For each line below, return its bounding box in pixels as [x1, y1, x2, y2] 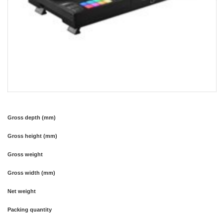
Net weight [7, 188, 36, 194]
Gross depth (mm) [7, 114, 56, 120]
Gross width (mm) [7, 170, 55, 176]
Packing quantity [7, 207, 52, 213]
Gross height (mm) [7, 133, 57, 139]
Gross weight [7, 151, 43, 157]
